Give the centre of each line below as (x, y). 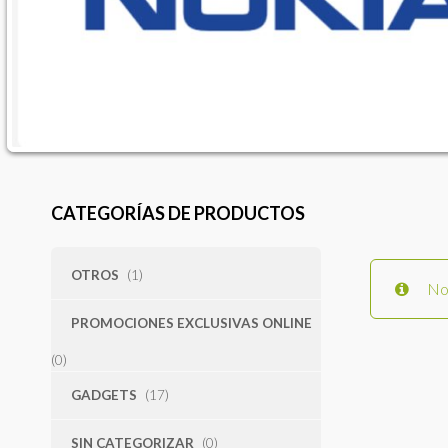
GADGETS (103, 394)
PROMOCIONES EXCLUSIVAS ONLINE (191, 322)
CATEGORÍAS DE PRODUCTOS (177, 212)
